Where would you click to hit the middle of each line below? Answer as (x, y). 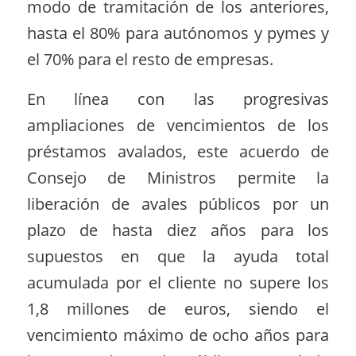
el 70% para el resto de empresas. (150, 60)
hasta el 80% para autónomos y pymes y (178, 33)
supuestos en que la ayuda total (178, 256)
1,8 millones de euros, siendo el (178, 308)
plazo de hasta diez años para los (178, 230)
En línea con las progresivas (178, 99)
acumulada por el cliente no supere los (178, 282)
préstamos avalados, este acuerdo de (178, 151)
